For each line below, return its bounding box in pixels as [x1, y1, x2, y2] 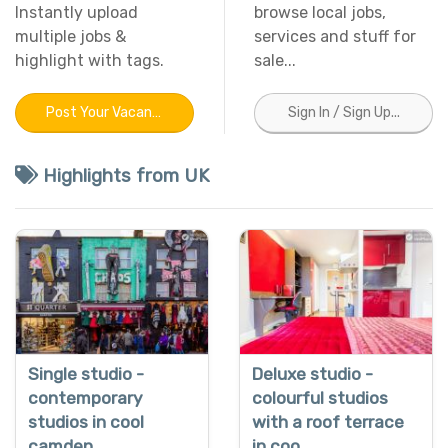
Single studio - [28, 363, 144, 384]
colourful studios [252, 387, 388, 408]
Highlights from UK [38, 164, 210, 187]
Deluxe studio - [252, 363, 373, 384]
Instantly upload [15, 2, 138, 22]
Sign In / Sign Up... [287, 103, 400, 121]
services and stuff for [254, 26, 416, 46]
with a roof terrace [252, 411, 404, 432]
